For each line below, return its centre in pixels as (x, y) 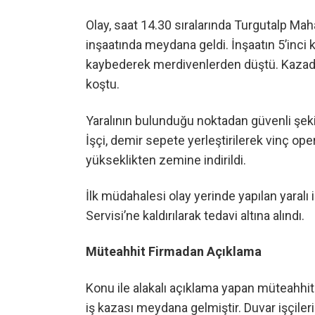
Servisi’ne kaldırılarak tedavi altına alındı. (195, 216)
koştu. (103, 84)
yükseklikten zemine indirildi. (166, 160)
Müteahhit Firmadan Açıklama (174, 252)
